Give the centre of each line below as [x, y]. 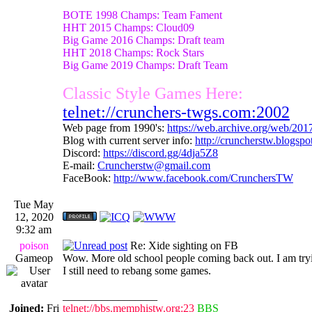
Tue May [34, 204]
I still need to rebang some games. [137, 270]
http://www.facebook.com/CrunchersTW [203, 178]
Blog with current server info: [129, 140]
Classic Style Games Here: [153, 93]
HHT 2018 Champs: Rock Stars [133, 52]
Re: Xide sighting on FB [183, 245]
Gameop [34, 258]
